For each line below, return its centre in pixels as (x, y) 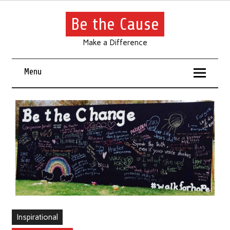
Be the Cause (115, 24)
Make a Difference (115, 42)
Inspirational (37, 217)
